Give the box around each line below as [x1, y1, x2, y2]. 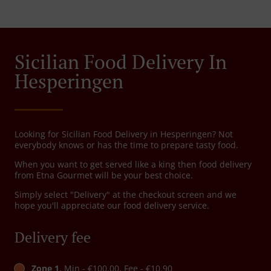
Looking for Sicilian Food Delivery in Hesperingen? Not [15, 128, 233, 140]
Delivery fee [15, 227, 91, 247]
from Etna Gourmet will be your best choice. [15, 169, 193, 181]
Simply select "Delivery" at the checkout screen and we [15, 189, 237, 201]
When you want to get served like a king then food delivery [15, 158, 252, 171]
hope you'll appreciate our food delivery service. [15, 200, 209, 212]
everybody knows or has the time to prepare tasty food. [15, 139, 238, 151]
